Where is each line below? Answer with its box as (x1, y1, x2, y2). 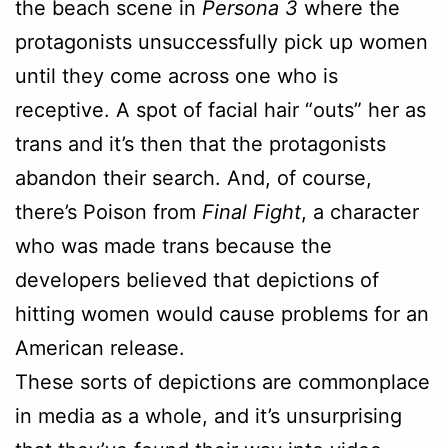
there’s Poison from (15, 199, 202, 224)
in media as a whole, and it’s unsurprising (15, 403, 402, 428)
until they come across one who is (15, 63, 338, 88)
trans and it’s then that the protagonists (15, 131, 386, 156)
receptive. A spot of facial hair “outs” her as (15, 97, 426, 122)
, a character (301, 199, 419, 224)
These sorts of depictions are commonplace (15, 369, 430, 394)
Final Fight (202, 199, 301, 224)
